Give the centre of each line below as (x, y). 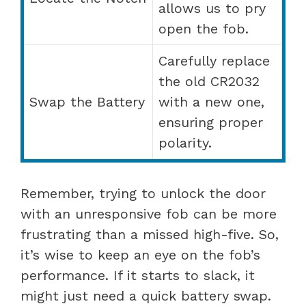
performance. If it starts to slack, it (138, 275)
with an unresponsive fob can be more (149, 213)
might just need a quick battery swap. (146, 295)
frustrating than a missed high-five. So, (150, 234)
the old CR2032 (209, 81)
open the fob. (204, 28)
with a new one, (211, 101)
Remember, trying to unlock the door (143, 193)
